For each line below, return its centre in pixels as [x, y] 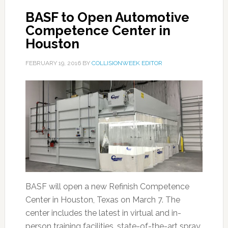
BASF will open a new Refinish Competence [107, 187]
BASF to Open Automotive [107, 17]
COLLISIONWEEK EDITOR [127, 63]
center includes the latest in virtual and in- [103, 213]
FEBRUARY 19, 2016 [53, 63]
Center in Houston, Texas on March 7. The [103, 200]
